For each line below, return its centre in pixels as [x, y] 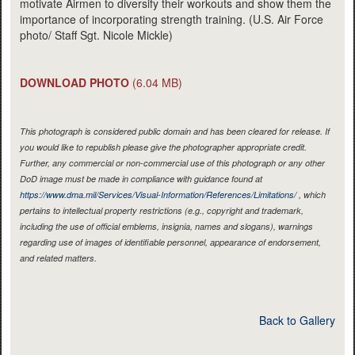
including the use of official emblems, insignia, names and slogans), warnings [166, 227]
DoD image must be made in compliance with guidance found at [141, 179]
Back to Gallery [297, 321]
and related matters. [58, 258]
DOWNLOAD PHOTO [74, 83]
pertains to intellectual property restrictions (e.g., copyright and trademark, [162, 211]
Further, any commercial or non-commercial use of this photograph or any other [172, 163]
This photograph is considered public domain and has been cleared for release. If [175, 132]
